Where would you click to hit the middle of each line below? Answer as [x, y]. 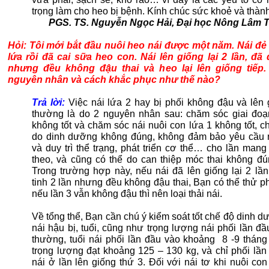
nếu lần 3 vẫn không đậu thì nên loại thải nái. [128, 194]
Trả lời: [50, 102]
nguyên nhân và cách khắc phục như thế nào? [114, 80]
